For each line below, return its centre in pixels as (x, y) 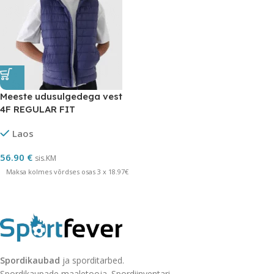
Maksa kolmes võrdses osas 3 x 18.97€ (67, 172)
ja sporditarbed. (92, 261)
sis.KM (46, 158)
